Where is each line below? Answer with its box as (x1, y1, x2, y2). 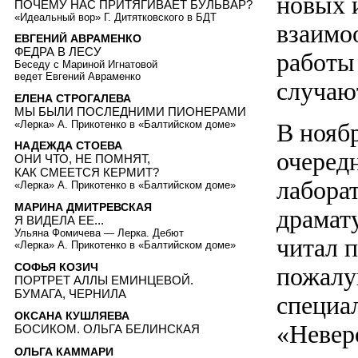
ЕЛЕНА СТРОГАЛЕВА (14, 91, 131, 105)
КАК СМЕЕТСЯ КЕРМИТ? (14, 165, 159, 180)
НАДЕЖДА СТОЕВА (14, 139, 122, 153)
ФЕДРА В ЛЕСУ (14, 45, 101, 59)
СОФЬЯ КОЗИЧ (14, 260, 98, 273)
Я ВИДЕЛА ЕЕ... (14, 213, 104, 228)
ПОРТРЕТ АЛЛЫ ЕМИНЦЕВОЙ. (14, 272, 193, 287)
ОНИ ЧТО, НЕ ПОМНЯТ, (14, 152, 150, 166)
